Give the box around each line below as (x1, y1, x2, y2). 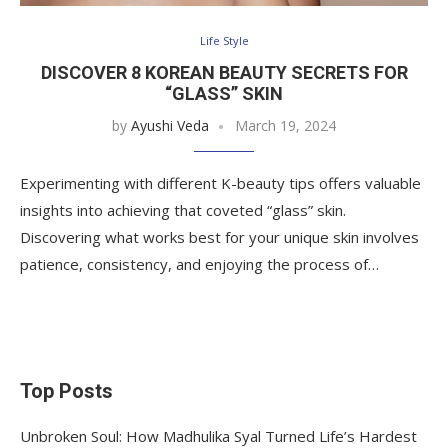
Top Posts (20, 378, 113, 403)
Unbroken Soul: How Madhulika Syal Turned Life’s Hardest (20, 425, 417, 446)
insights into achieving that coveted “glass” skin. (20, 199, 346, 220)
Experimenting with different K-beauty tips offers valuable (20, 172, 421, 193)
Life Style (199, 32, 249, 48)
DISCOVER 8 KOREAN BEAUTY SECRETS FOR (40, 61, 408, 83)
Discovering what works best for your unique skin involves (20, 226, 419, 247)
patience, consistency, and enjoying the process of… (20, 253, 379, 274)
